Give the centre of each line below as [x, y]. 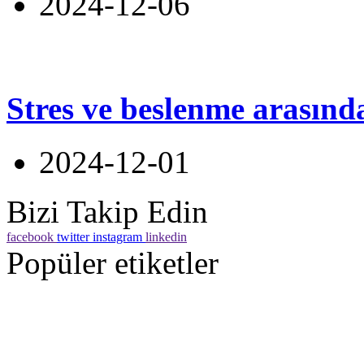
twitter [73, 236]
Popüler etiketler [113, 262]
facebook [30, 236]
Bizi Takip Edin [107, 211]
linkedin [166, 236]
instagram [117, 236]
